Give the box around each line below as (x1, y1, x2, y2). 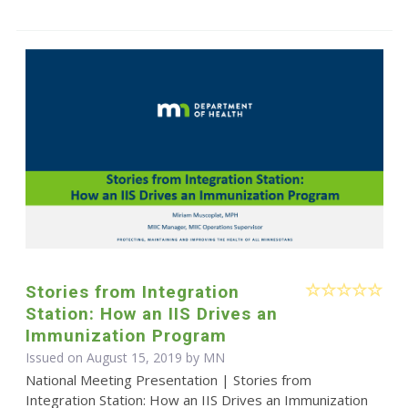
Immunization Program (25, 325, 227, 347)
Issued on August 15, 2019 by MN (25, 349, 225, 367)
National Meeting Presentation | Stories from (25, 371, 311, 390)
